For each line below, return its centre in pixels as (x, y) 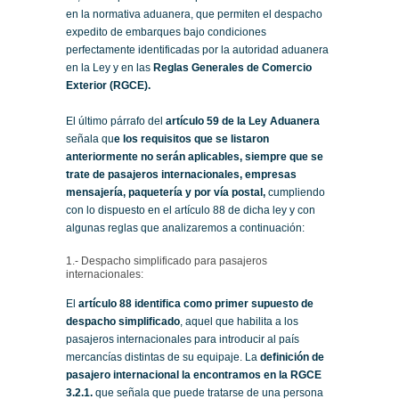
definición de (292, 358)
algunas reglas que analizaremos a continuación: (185, 228)
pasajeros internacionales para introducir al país (183, 340)
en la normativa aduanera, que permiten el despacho (194, 15)
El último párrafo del (116, 122)
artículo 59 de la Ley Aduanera (243, 122)
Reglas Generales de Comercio (232, 68)
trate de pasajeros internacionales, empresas (181, 175)
